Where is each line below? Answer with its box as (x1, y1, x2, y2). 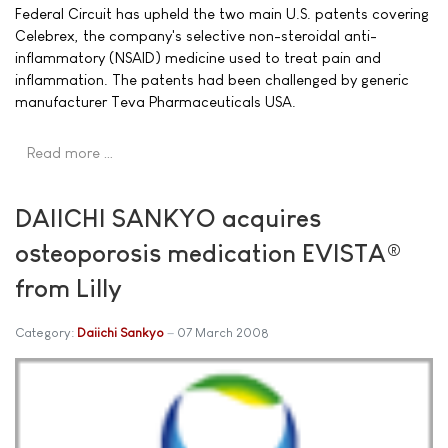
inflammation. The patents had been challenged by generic (15, 71, 409, 88)
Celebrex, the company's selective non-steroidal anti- (15, 27, 377, 44)
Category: (15, 324, 77, 340)
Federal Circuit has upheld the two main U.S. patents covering (15, 5, 429, 22)
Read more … (27, 144, 114, 162)
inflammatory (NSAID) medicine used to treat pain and (15, 49, 381, 66)
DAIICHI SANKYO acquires (15, 203, 321, 232)
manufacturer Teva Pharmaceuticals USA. (15, 93, 296, 110)
